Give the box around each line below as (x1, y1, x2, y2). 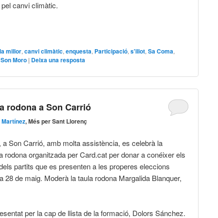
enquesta (66, 47, 92, 56)
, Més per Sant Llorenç (25, 116, 88, 126)
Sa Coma (148, 47, 174, 56)
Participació (94, 47, 128, 56)
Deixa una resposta (31, 55, 86, 65)
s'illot (130, 47, 145, 56)
